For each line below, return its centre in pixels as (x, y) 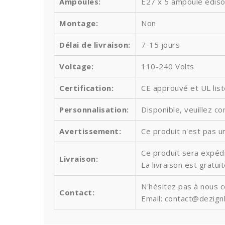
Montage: (79, 23)
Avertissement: (90, 131)
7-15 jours (160, 45)
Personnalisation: (94, 109)
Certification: (86, 88)
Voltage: (76, 66)
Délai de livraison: (95, 45)
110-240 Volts (168, 66)
